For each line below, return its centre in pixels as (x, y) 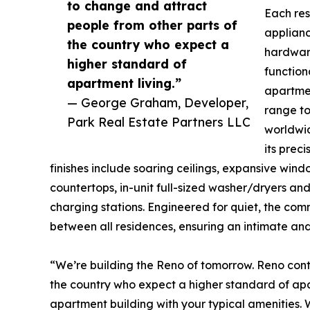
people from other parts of (152, 25)
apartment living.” (124, 83)
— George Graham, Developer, (158, 102)
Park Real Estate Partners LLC (159, 121)
